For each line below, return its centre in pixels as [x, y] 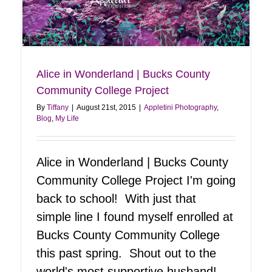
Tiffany [58, 108]
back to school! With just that [116, 199]
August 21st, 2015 [106, 108]
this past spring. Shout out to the [126, 253]
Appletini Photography [180, 108]
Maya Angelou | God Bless [161, 54]
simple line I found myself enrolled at [135, 217]
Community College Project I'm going [136, 181]
